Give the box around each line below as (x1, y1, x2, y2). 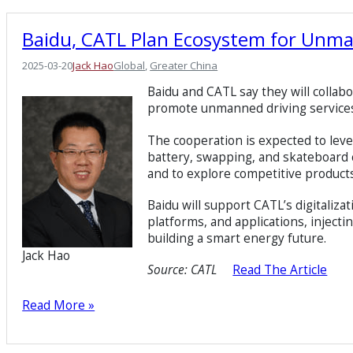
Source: (147, 262, 188, 279)
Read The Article (232, 262, 328, 279)
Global (113, 58, 146, 73)
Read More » (22, 297, 95, 314)
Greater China (150, 58, 218, 73)
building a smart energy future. (147, 229, 327, 247)
